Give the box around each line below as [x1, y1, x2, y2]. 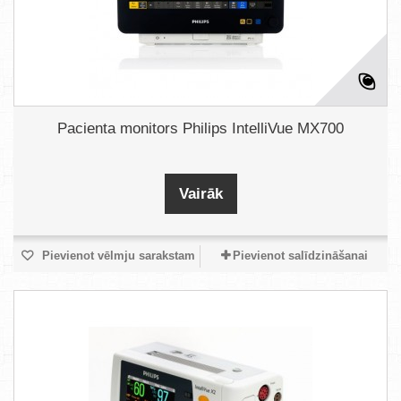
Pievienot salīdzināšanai [232, 249, 368, 262]
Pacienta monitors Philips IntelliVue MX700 [57, 120, 344, 137]
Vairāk [178, 185, 223, 202]
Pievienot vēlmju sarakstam [38, 249, 195, 262]
